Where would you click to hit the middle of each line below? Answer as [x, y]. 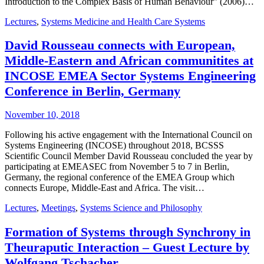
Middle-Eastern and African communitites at [129, 61]
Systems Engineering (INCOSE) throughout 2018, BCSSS [114, 146]
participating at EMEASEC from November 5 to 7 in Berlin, [117, 167]
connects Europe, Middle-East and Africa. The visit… [105, 188]
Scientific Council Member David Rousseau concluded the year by [129, 156]
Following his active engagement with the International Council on [128, 135]
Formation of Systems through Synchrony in [128, 232]
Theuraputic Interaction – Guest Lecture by [127, 247]
